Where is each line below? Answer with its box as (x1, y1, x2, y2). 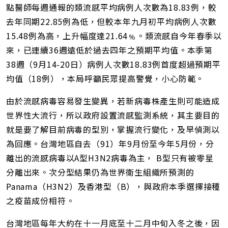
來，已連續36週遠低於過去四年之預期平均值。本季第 (6, 44, 213, 56)
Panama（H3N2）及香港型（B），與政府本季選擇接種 (6, 180, 221, 193)
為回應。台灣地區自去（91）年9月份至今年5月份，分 (6, 137, 214, 150)
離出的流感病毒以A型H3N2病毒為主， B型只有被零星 (6, 152, 214, 164)
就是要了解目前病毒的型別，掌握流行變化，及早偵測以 (6, 123, 220, 136)
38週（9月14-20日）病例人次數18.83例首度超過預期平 (6, 58, 221, 71)
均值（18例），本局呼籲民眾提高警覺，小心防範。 (6, 72, 205, 85)
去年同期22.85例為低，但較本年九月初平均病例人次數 (6, 15, 217, 28)
